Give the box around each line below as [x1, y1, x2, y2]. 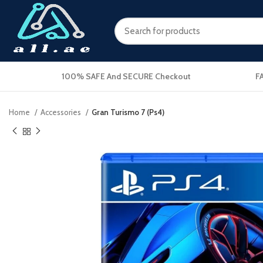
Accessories [41, 107, 83, 117]
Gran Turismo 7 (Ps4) [92, 107, 164, 117]
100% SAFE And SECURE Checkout [62, 71, 191, 82]
